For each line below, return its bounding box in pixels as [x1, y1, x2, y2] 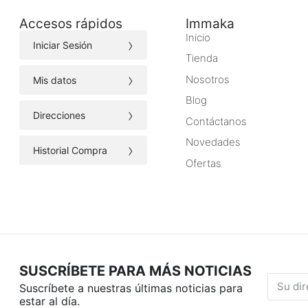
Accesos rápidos [19, 16, 122, 32]
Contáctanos [185, 115, 247, 129]
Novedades [185, 135, 241, 149]
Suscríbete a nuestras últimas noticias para [19, 281, 243, 296]
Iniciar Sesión [33, 39, 92, 52]
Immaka [185, 16, 234, 32]
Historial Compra [33, 144, 107, 157]
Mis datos [33, 74, 76, 87]
